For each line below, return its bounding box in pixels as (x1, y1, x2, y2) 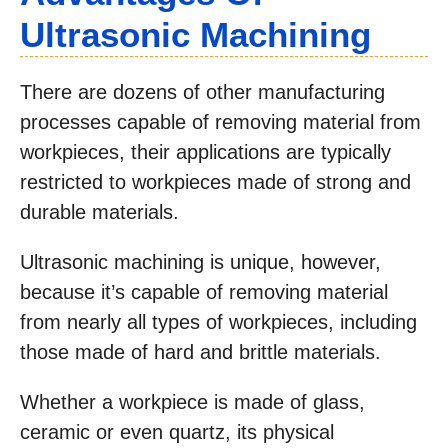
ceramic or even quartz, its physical (20, 420, 334, 443)
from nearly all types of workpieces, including (20, 310, 417, 333)
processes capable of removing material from (20, 110, 421, 133)
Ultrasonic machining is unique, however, (20, 250, 381, 273)
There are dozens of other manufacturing (20, 80, 385, 103)
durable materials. (20, 200, 179, 223)
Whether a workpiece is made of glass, (20, 390, 365, 413)
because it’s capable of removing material (20, 280, 388, 303)
